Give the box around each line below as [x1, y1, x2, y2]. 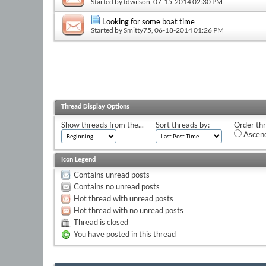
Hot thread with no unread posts [74, 205, 183, 215]
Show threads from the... [61, 119, 144, 129]
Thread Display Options [61, 103, 129, 110]
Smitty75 [123, 25, 151, 34]
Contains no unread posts [74, 181, 160, 191]
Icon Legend [61, 156, 96, 163]
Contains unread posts [74, 169, 150, 179]
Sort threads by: [156, 119, 210, 129]
